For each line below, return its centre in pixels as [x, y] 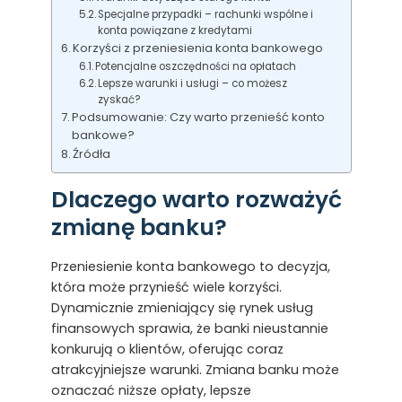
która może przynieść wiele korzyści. [166, 287]
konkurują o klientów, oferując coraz [167, 349]
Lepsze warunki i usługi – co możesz [193, 84]
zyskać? [120, 100]
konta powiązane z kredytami [175, 31]
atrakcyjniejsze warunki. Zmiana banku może [195, 369]
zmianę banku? [139, 228]
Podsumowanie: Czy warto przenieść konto [199, 118]
